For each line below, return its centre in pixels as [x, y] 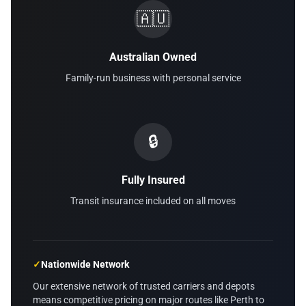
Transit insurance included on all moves [153, 201]
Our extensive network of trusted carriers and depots [144, 286]
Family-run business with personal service [153, 78]
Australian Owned [153, 57]
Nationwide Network [85, 264]
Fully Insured [153, 180]
